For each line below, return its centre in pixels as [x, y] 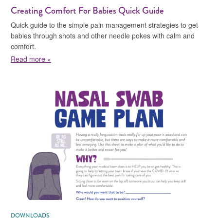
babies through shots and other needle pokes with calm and [102, 35]
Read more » [31, 59]
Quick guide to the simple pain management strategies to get [104, 25]
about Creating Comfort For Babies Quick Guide [124, 56]
